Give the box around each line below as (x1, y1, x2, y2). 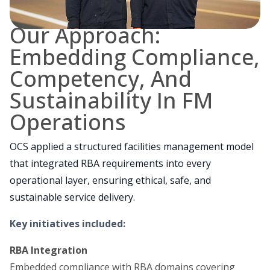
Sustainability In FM (10, 86, 213, 116)
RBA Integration (10, 243, 87, 257)
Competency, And (10, 64, 192, 94)
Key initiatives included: (10, 217, 125, 231)
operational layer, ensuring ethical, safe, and (10, 174, 211, 187)
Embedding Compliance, (10, 42, 260, 72)
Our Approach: (10, 20, 161, 51)
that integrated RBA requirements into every (10, 157, 211, 171)
